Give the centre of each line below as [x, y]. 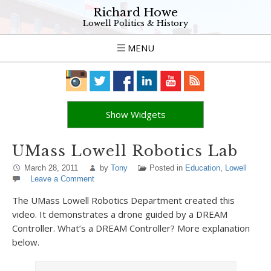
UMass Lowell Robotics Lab [125, 151]
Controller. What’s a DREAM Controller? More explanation [131, 228]
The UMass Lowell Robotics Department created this [123, 200]
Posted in [167, 168]
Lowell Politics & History [135, 23]
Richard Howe [135, 12]
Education [203, 168]
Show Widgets [135, 114]
